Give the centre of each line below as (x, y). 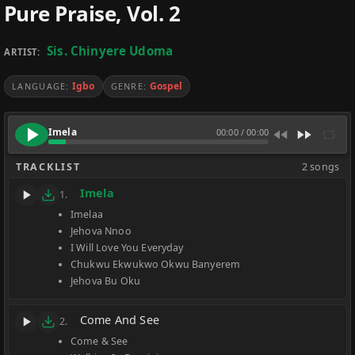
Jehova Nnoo (101, 231)
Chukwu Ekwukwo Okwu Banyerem (156, 264)
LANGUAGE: (41, 86)
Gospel (166, 86)
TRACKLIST (48, 167)
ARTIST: (24, 52)
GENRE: (129, 86)
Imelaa (87, 214)
